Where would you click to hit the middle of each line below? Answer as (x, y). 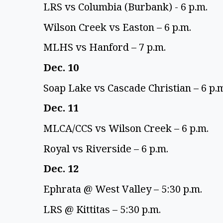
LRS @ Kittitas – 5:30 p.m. (103, 209)
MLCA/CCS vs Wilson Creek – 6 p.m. (127, 128)
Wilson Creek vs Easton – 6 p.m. (118, 27)
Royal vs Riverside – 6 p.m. (107, 148)
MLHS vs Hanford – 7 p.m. (106, 47)
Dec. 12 (62, 169)
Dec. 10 (62, 67)
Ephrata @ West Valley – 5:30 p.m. (124, 189)
